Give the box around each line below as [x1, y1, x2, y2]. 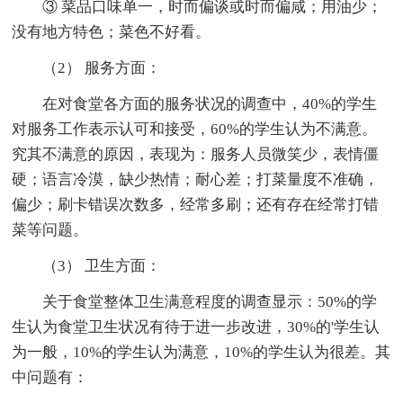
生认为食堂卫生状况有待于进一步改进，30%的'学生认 [12, 318, 381, 336]
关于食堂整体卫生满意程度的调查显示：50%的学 [12, 292, 378, 310]
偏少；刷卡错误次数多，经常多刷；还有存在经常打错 [12, 195, 380, 213]
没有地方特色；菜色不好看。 [12, 22, 211, 40]
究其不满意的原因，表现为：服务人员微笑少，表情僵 [12, 145, 380, 163]
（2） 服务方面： [12, 58, 162, 76]
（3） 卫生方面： [12, 256, 162, 274]
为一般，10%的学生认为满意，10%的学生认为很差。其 [12, 343, 391, 361]
